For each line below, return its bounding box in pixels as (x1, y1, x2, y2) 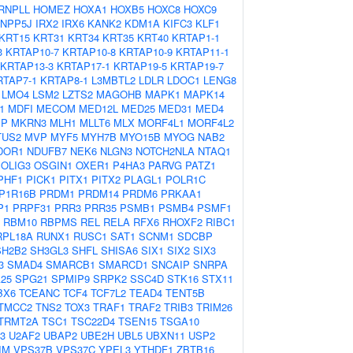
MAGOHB (96, 87, 142, 102)
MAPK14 (184, 87, 225, 102)
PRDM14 (78, 186, 119, 201)
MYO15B (120, 129, 161, 144)
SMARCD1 (98, 257, 148, 272)
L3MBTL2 (91, 72, 136, 87)
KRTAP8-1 (40, 72, 88, 87)
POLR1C (165, 172, 206, 187)
